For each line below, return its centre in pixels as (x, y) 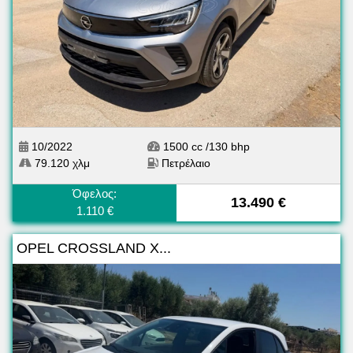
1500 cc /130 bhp (205, 147)
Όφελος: (95, 194)
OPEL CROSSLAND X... (94, 249)
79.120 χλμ (61, 163)
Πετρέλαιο (186, 163)
